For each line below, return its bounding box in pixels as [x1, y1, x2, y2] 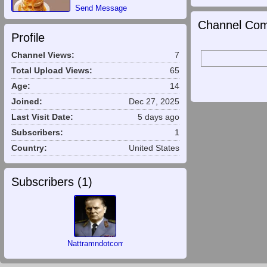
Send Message [75, 4, 127, 13]
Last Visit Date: [11, 113, 73, 122]
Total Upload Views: [11, 66, 92, 75]
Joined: [11, 97, 42, 106]
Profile [11, 31, 45, 44]
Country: [11, 144, 47, 153]
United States [128, 144, 179, 153]
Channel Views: [11, 51, 74, 60]
